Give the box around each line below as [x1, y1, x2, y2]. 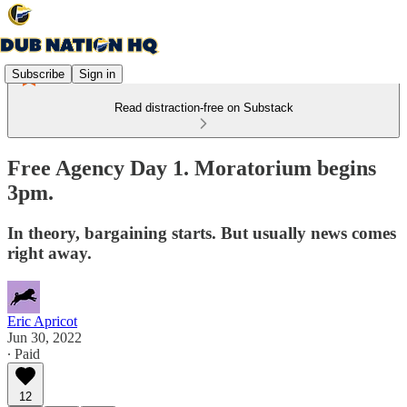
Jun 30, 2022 [7, 329, 82, 345]
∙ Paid [7, 345, 40, 362]
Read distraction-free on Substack [114, 101, 293, 114]
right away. [7, 243, 92, 263]
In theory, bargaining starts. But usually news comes [7, 223, 396, 243]
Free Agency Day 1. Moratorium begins [7, 155, 376, 180]
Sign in [79, 66, 115, 81]
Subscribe [12, 66, 65, 81]
